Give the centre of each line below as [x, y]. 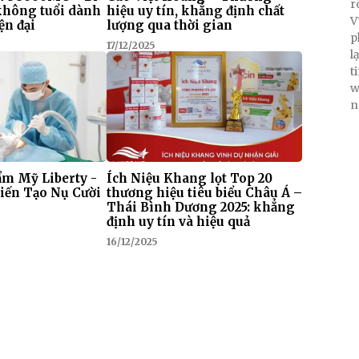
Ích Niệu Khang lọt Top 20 [189, 178]
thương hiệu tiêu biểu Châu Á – [204, 192]
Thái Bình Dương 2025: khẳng [200, 207]
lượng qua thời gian [169, 26]
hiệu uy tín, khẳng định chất [195, 11]
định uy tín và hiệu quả [178, 221]
